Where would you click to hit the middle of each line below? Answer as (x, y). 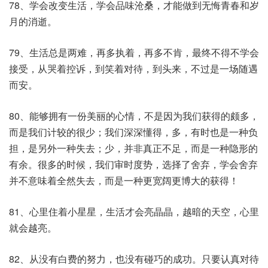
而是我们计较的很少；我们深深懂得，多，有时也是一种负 (133, 132)
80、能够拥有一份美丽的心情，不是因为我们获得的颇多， (134, 116)
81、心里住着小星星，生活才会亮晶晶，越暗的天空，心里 (134, 211)
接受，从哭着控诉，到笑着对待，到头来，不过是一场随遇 (133, 68)
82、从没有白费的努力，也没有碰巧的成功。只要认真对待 (134, 259)
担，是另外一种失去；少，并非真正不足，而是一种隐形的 (133, 148)
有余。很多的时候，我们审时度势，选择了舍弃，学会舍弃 (133, 164)
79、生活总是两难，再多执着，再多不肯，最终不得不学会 (134, 52)
